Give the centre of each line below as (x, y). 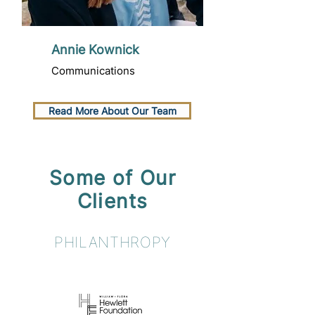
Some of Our (112, 178)
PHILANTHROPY (112, 242)
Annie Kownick (95, 50)
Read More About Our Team (112, 111)
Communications (93, 71)
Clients (112, 201)
